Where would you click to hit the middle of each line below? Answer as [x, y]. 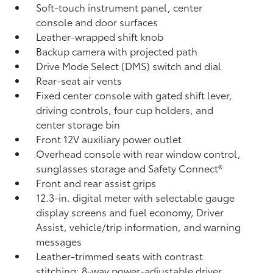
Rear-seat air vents [79, 80]
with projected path [153, 51]
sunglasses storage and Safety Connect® [129, 168]
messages [59, 241]
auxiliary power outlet [132, 139]
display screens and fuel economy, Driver [130, 212]
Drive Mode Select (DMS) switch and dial [129, 66]
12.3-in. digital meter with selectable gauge [136, 197]
